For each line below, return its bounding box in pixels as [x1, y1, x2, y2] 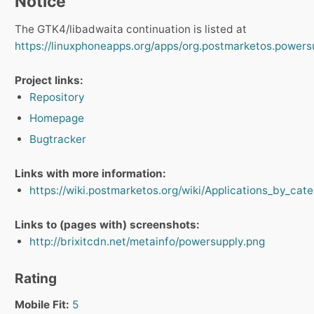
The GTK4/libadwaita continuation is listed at [15, 22, 247, 36]
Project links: [15, 74, 83, 87]
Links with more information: [15, 167, 166, 181]
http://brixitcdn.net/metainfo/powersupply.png [29, 235, 266, 249]
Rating [15, 270, 57, 287]
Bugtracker [29, 132, 87, 146]
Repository [29, 90, 86, 104]
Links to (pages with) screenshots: [15, 218, 200, 232]
